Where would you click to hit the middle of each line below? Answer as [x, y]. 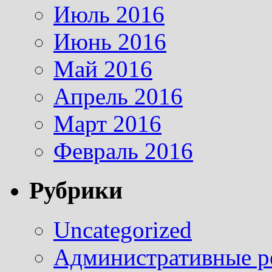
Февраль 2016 [123, 151]
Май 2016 [103, 69]
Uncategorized [123, 229]
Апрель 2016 [118, 97]
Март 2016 [107, 124]
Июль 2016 [109, 15]
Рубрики [76, 190]
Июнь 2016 [110, 42]
